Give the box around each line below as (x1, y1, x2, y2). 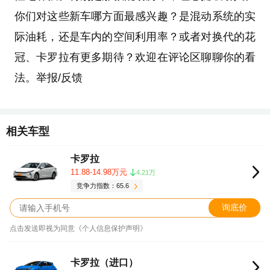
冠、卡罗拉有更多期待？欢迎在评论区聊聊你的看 (14, 51, 256, 64)
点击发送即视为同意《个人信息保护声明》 (10, 224, 147, 233)
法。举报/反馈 (14, 72, 83, 84)
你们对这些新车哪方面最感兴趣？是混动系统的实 (14, 10, 256, 23)
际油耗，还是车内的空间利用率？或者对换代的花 (14, 31, 256, 43)
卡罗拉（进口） (71, 257, 138, 268)
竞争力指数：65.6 (77, 182, 130, 190)
